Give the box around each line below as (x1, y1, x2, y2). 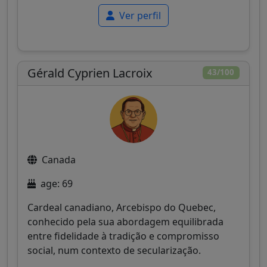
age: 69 (41, 176, 73, 190)
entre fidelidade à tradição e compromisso (27, 229, 219, 243)
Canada (42, 153, 76, 166)
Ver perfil (117, 8, 161, 22)
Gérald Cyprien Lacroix (27, 64, 153, 81)
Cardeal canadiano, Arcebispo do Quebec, (27, 200, 216, 214)
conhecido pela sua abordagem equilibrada (27, 215, 223, 228)
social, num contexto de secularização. (27, 243, 201, 257)
